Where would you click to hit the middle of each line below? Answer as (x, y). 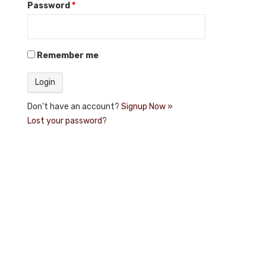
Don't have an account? (74, 107)
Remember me (68, 56)
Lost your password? (67, 121)
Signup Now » (147, 107)
